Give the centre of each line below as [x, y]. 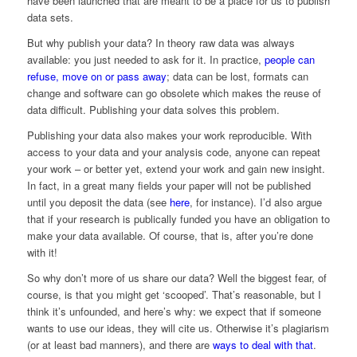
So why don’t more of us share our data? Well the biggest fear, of [177, 278]
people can [289, 60]
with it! [42, 253]
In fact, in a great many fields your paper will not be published [169, 186]
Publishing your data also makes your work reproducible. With [169, 135]
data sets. [50, 18]
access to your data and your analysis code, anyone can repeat [173, 152]
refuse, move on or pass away [96, 76]
